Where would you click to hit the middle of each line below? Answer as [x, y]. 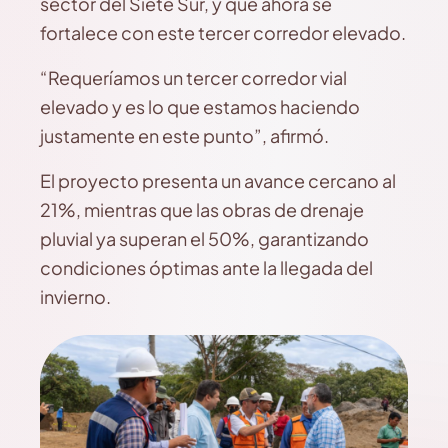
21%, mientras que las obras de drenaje [202, 209]
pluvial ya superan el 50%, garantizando [204, 238]
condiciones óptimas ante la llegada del [206, 267]
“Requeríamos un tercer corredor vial [193, 77]
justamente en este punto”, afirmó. [184, 135]
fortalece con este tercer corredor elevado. [223, 32]
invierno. [75, 296]
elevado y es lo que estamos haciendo [200, 106]
